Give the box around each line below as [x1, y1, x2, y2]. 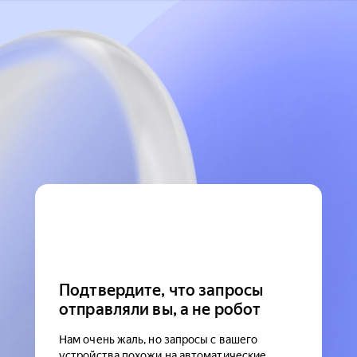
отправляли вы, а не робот [59, 300, 261, 319]
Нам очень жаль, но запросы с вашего [59, 333, 258, 346]
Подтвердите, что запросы [59, 280, 264, 300]
